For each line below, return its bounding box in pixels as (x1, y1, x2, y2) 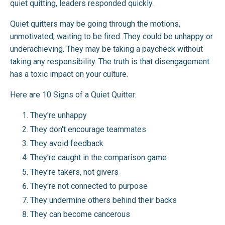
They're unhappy (30, 110, 87, 120)
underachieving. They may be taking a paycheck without (10, 44, 203, 54)
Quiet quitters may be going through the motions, (10, 19, 180, 29)
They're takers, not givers (30, 167, 119, 177)
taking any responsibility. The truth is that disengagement (10, 56, 209, 66)
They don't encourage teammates (30, 124, 146, 134)
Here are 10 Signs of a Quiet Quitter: (10, 89, 137, 99)
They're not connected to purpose (30, 181, 148, 191)
